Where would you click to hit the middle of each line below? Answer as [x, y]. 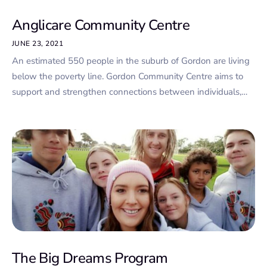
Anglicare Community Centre [101, 25]
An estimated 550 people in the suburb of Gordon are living [131, 60]
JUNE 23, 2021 [38, 43]
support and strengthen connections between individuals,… [130, 91]
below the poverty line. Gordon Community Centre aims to [128, 76]
